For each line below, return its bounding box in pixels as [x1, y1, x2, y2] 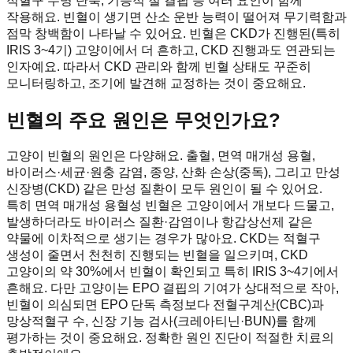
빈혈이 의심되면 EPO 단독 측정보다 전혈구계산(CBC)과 [6, 298, 324, 312]
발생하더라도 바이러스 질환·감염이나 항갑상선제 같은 [6, 215, 313, 229]
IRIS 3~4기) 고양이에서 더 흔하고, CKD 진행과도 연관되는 [6, 43, 336, 57]
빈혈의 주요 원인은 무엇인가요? [6, 109, 281, 131]
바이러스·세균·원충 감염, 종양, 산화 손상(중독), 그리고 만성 [6, 165, 340, 180]
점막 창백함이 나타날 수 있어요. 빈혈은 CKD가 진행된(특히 [6, 26, 340, 40]
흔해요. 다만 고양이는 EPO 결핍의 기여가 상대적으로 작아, [6, 281, 339, 295]
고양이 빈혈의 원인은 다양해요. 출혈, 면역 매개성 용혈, [6, 149, 315, 163]
